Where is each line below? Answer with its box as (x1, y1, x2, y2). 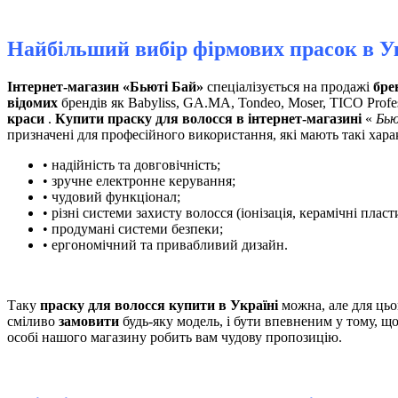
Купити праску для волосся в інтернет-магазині (55, 111, 362, 126)
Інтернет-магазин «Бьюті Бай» (7, 79, 203, 94)
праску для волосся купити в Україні (40, 298, 278, 313)
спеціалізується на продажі (203, 79, 373, 94)
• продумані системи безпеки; (43, 221, 223, 236)
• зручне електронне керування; (43, 173, 235, 188)
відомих (7, 95, 58, 110)
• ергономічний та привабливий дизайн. (43, 237, 288, 252)
